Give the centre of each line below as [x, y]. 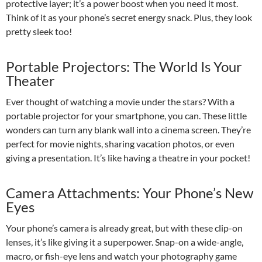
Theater [30, 81]
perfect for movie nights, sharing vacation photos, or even [120, 144]
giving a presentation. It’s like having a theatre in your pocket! [128, 158]
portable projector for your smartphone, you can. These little [126, 116]
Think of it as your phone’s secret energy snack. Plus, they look [129, 18]
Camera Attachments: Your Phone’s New [130, 193]
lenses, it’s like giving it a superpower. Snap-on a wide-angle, [125, 242]
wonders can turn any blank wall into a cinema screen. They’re [128, 130]
